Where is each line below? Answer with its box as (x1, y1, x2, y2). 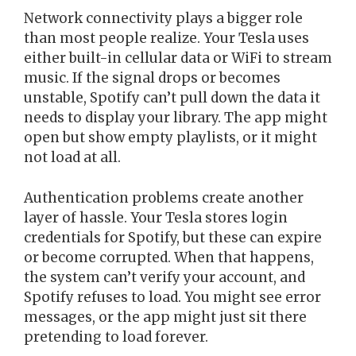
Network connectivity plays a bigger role (24, 10, 303, 28)
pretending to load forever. (24, 327, 208, 346)
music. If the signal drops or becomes (24, 69, 281, 87)
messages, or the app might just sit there (24, 308, 307, 326)
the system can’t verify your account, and (24, 268, 305, 286)
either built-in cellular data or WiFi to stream (24, 49, 332, 68)
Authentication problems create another (24, 188, 304, 207)
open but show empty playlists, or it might (24, 129, 317, 147)
